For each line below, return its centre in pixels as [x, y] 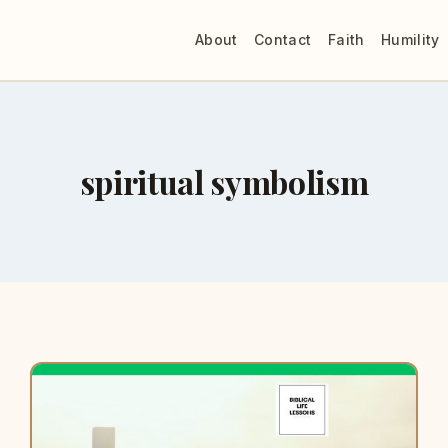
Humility [410, 39]
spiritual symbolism [224, 181]
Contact [283, 39]
